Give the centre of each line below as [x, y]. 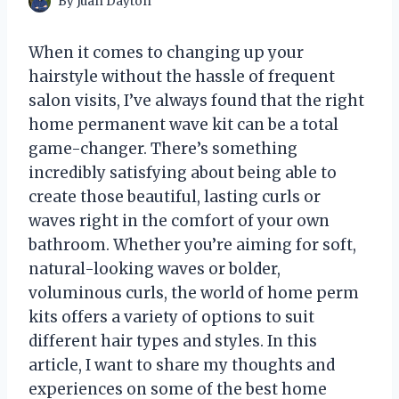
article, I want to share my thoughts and [182, 366]
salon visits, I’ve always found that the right [196, 101]
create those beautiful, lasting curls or [175, 197]
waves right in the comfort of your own [179, 221]
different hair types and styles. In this [173, 342]
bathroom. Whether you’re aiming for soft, [192, 245]
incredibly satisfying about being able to [183, 173]
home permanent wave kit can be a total [183, 125]
